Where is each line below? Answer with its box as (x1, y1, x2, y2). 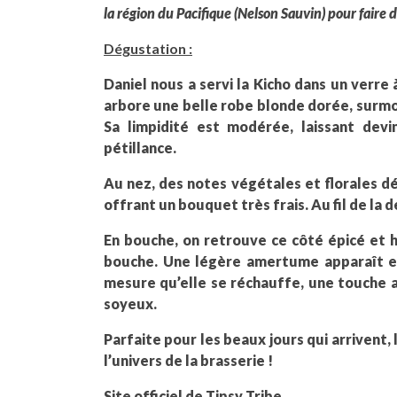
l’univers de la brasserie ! (104, 351, 273, 369)
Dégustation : (104, 39, 192, 57)
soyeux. (104, 294, 157, 312)
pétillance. (104, 138, 176, 156)
